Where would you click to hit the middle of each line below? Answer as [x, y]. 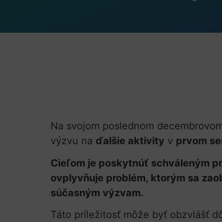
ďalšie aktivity [130, 141]
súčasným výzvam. [97, 193]
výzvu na [73, 141]
